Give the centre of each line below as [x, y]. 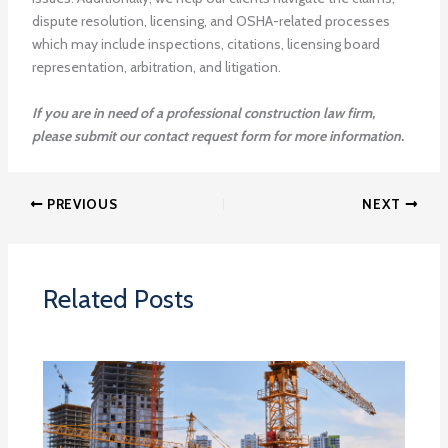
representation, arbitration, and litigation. [156, 67]
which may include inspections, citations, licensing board [205, 44]
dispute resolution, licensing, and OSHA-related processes [210, 21]
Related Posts [118, 298]
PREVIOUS [80, 203]
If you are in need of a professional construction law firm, [203, 112]
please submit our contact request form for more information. [217, 135]
